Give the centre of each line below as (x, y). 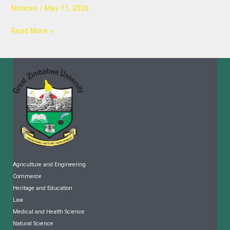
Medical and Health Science (49, 212)
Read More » (32, 31)
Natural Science (33, 223)
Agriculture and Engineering (49, 164)
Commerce (27, 176)
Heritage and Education (43, 188)
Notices (24, 8)
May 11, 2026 (66, 8)
